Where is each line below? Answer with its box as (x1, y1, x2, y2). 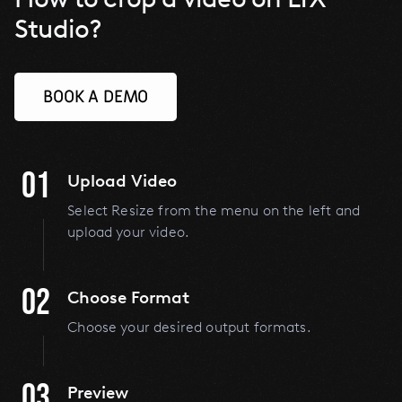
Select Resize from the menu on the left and (67, 202, 361, 220)
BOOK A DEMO (43, 84, 149, 109)
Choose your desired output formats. (67, 319, 311, 336)
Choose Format (67, 287, 190, 309)
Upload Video (67, 170, 178, 192)
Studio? (14, 13, 102, 44)
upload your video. (67, 223, 190, 241)
